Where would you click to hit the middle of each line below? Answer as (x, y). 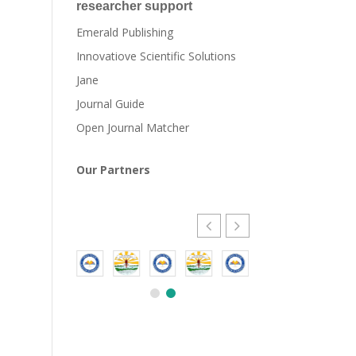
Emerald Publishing (125, 32)
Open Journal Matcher (133, 128)
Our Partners (114, 170)
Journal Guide (111, 104)
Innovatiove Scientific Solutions (157, 56)
